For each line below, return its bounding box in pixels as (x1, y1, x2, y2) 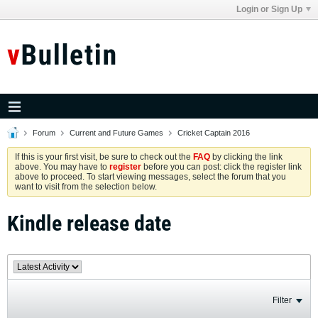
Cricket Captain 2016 (177, 128, 250, 137)
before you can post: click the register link (141, 162, 302, 172)
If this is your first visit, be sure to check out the (15, 152, 193, 162)
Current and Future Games (70, 128, 163, 137)
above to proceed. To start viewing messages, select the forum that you (15, 172, 286, 182)
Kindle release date (7, 211, 171, 236)
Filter (273, 295, 292, 305)
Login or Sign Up (236, 4, 302, 14)
